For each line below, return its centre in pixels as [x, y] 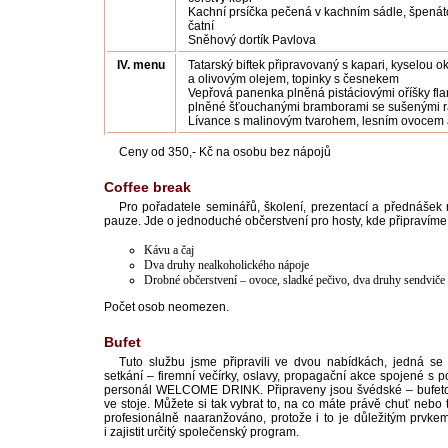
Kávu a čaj [169, 250]
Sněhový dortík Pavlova [252, 40]
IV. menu [141, 65]
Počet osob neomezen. [166, 307]
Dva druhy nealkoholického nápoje [226, 265]
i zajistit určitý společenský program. [201, 432]
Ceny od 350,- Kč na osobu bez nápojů [225, 152]
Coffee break [147, 187]
